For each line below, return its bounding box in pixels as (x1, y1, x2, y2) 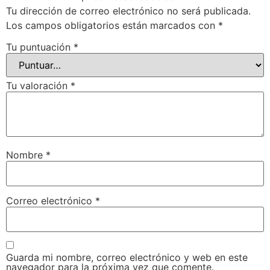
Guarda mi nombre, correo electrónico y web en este (6, 251, 248, 264)
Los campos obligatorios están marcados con (6, 19, 218, 32)
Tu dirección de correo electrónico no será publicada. (6, 5, 251, 17)
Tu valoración (6, 79, 71, 92)
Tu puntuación (6, 40, 74, 53)
